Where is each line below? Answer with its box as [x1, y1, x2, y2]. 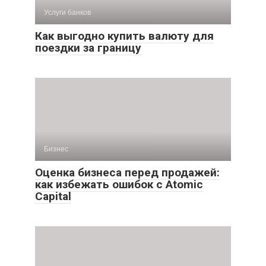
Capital [35, 189, 71, 203]
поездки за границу [35, 41, 141, 55]
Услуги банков [44, 8, 91, 17]
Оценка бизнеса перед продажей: [35, 166, 220, 179]
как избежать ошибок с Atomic [35, 178, 203, 191]
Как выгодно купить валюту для [35, 29, 214, 43]
